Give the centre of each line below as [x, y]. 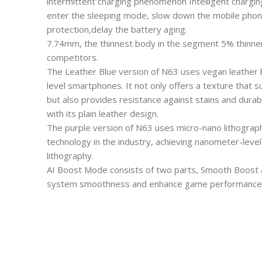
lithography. [70, 156]
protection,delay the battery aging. [117, 30]
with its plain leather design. [103, 114]
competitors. [73, 58]
